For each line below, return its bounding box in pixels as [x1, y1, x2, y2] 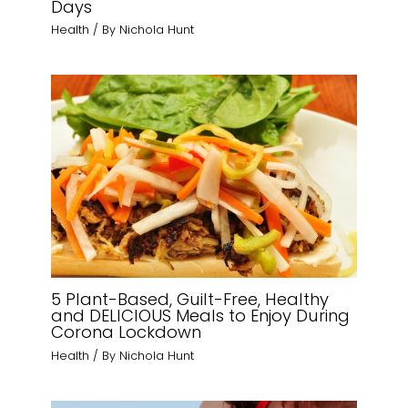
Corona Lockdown [51, 321, 202, 344]
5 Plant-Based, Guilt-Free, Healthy [51, 288, 330, 311]
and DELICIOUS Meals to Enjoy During [51, 304, 351, 328]
